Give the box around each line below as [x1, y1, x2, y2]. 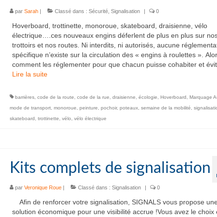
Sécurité [88, 8, 108, 14]
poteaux [119, 105, 138, 110]
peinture [79, 105, 98, 110]
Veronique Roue [24, 185, 62, 190]
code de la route [37, 94, 74, 100]
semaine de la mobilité [140, 105, 191, 110]
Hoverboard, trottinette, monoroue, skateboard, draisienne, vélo [12, 22, 207, 30]
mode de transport [9, 105, 51, 110]
